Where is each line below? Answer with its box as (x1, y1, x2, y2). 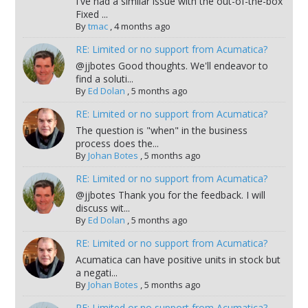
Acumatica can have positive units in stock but (75, 252, 280, 266)
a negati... (75, 265, 118, 279)
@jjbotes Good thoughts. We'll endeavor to (75, 58, 268, 72)
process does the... (75, 136, 159, 150)
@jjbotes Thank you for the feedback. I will (75, 188, 265, 201)
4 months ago (113, 19, 170, 32)
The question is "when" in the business (75, 123, 247, 137)
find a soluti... (75, 71, 133, 85)
